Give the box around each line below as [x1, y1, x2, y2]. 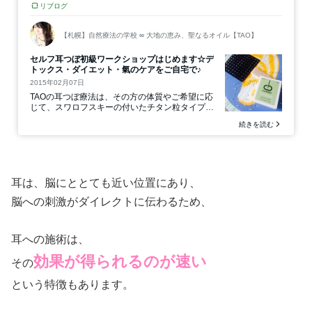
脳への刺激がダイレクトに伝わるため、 [11, 196, 212, 208]
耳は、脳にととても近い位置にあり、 [11, 177, 201, 189]
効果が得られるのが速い [33, 253, 207, 271]
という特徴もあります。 [11, 279, 134, 291]
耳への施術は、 [11, 233, 89, 246]
